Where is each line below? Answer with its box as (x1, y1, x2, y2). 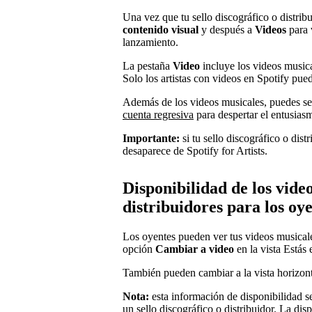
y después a (198, 23, 255, 36)
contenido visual (123, 23, 198, 36)
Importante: (123, 132, 180, 144)
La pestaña (123, 59, 173, 72)
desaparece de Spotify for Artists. (123, 144, 267, 157)
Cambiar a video (155, 243, 234, 256)
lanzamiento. (123, 36, 178, 48)
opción (123, 243, 155, 256)
